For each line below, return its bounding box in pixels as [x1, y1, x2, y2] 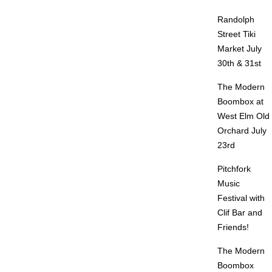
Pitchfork [217, 164, 251, 174]
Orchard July [217, 126, 267, 135]
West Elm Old [217, 111, 270, 121]
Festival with [217, 193, 265, 203]
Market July [217, 44, 262, 53]
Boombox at [217, 97, 264, 106]
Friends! [217, 222, 250, 232]
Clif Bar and [217, 208, 263, 217]
